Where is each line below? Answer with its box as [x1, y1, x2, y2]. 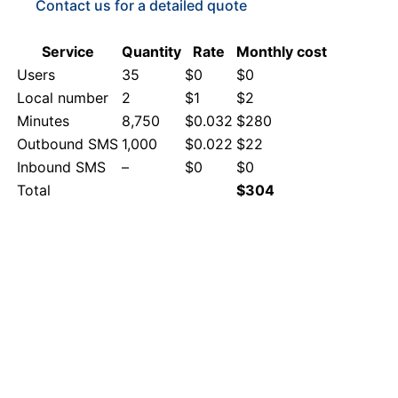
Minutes [17, 111, 69, 130]
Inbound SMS [17, 157, 106, 176]
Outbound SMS [17, 134, 118, 153]
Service [41, 42, 94, 60]
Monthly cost [236, 42, 327, 60]
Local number [17, 88, 108, 107]
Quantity [122, 42, 181, 60]
